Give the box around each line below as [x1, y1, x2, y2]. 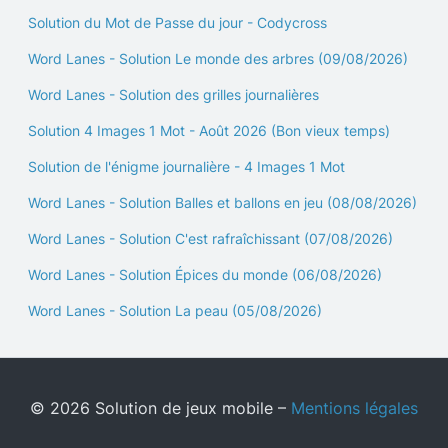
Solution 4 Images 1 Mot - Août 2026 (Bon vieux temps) [28, 122, 390, 139]
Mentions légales [291, 398, 418, 418]
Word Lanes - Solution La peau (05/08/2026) [28, 302, 322, 319]
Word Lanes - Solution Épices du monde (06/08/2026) [28, 266, 382, 283]
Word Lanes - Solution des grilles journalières [28, 86, 319, 103]
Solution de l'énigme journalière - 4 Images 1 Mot [28, 158, 345, 175]
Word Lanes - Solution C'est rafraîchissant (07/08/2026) [28, 230, 393, 247]
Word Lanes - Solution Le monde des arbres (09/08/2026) [28, 50, 408, 67]
